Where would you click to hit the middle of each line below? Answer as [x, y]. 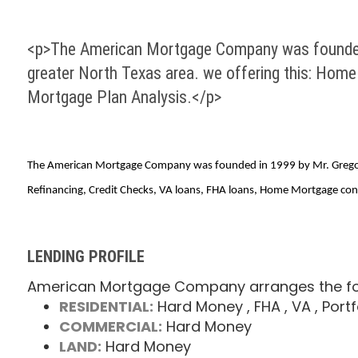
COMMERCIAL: [110, 327]
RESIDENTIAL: [106, 307]
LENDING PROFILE [86, 257]
